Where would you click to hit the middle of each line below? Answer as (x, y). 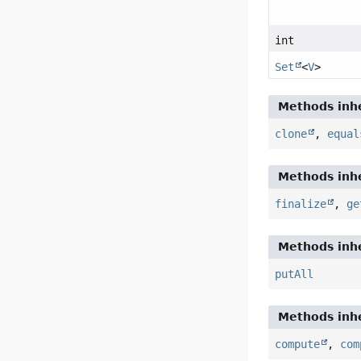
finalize (301, 203)
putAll (295, 274)
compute (298, 344)
